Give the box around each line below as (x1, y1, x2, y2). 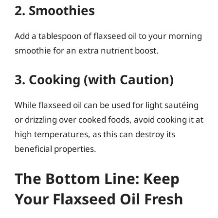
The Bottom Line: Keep (15, 168, 180, 188)
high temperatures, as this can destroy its (15, 128, 175, 140)
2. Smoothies (15, 1, 95, 19)
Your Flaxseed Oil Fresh (15, 189, 183, 209)
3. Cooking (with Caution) (15, 70, 174, 88)
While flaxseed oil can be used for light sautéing (15, 99, 199, 110)
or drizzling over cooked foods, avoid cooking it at (15, 113, 203, 125)
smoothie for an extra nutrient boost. (15, 45, 159, 56)
